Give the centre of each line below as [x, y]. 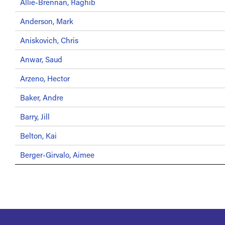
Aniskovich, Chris [49, 40]
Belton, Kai [38, 135]
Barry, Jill [35, 116]
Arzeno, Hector [45, 78]
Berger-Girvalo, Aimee [57, 154]
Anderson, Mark [47, 21]
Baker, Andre [42, 97]
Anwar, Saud [41, 59]
